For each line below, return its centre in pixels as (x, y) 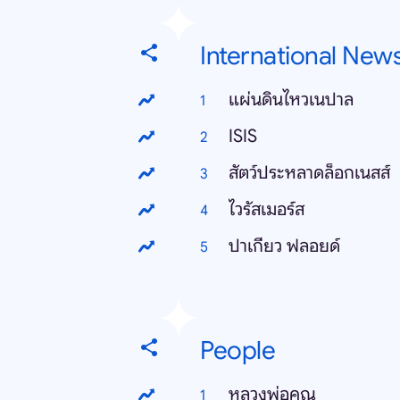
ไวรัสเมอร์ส (267, 209)
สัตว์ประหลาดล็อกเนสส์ (309, 173)
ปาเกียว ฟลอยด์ (284, 246)
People (237, 350)
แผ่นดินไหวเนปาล (291, 100)
